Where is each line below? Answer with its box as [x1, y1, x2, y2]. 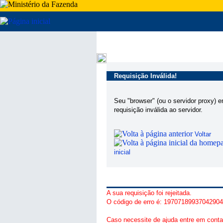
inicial [114, 148, 130, 156]
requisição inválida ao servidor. [114, 106, 203, 113]
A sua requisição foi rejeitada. [107, 189, 192, 197]
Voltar [193, 130, 213, 138]
